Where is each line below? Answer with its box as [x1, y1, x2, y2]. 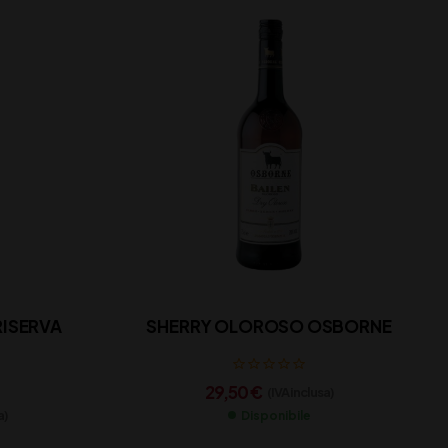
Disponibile [240, 407, 311, 423]
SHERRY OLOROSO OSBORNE [146, 315, 392, 338]
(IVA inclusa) [266, 384, 334, 401]
